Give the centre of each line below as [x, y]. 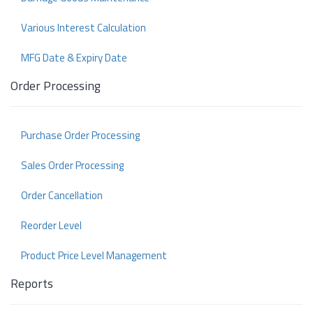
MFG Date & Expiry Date [74, 58]
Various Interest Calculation [83, 28]
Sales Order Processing [72, 166]
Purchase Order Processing [80, 136]
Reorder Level [51, 226]
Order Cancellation [62, 196]
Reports [32, 284]
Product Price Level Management [94, 256]
